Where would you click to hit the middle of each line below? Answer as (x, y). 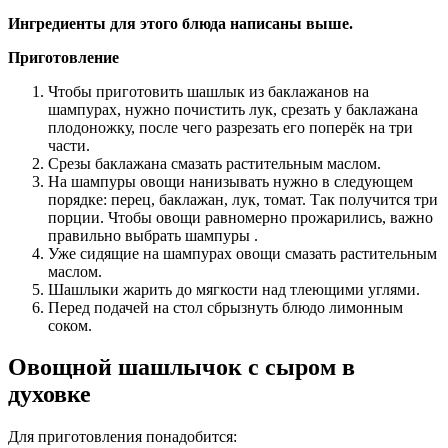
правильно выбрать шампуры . (153, 235)
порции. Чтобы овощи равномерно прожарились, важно (240, 217)
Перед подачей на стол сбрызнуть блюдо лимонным (225, 307)
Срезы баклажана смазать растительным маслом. (214, 163)
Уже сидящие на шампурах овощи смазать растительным (242, 253)
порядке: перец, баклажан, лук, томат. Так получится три (243, 199)
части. (69, 145)
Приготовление (63, 57)
